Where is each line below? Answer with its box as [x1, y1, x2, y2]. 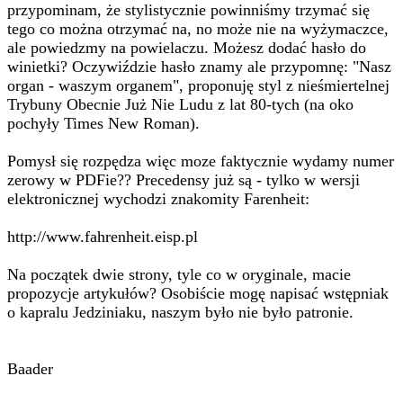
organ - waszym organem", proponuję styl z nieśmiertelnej [7, 76, 390, 94]
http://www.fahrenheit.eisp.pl [7, 228, 198, 246]
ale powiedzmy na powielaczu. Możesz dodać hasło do [7, 39, 366, 57]
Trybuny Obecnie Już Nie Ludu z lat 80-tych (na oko [7, 95, 354, 113]
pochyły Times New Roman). [7, 114, 200, 132]
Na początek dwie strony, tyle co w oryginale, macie [7, 265, 351, 283]
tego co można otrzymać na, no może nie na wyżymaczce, [7, 20, 389, 38]
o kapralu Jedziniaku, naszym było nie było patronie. [7, 303, 354, 321]
